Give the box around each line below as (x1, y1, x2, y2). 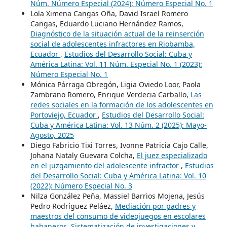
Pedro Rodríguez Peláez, (30, 201, 115, 211)
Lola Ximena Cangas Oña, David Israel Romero (30, 8, 188, 18)
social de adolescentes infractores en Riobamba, (30, 39, 195, 49)
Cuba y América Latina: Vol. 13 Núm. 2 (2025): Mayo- (30, 120, 207, 130)
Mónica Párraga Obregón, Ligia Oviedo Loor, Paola (30, 79, 201, 89)
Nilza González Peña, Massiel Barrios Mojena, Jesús (30, 191, 205, 201)
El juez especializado (136, 150, 207, 160)
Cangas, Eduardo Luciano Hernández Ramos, (30, 18, 183, 28)
